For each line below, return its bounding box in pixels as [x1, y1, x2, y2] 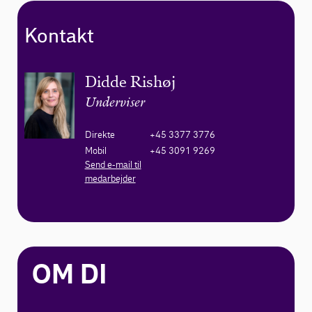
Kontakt [24, 24, 94, 49]
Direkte [84, 129, 115, 141]
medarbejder [84, 173, 136, 185]
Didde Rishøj [84, 72, 175, 92]
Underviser [84, 97, 145, 111]
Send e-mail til [84, 159, 141, 171]
